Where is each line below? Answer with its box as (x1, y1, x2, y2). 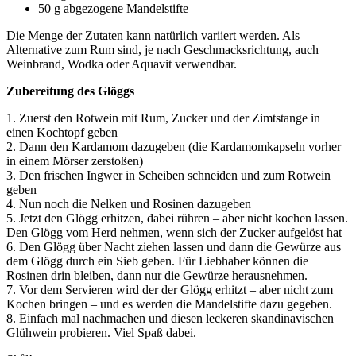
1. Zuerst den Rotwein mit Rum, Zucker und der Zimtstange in (6, 110, 320, 125)
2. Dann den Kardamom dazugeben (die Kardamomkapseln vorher (6, 139, 341, 153)
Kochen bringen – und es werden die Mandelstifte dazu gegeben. (6, 296, 332, 311)
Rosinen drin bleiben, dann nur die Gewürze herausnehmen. (6, 268, 308, 282)
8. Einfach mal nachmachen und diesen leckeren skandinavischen (6, 311, 334, 325)
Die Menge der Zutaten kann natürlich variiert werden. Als (6, 28, 300, 42)
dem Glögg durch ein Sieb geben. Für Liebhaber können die (6, 253, 308, 268)
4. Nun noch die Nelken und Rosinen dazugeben (6, 196, 251, 211)
